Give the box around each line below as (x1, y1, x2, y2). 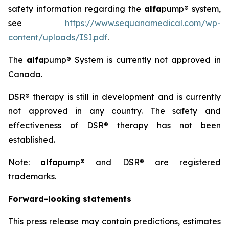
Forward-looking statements (8, 194, 131, 204)
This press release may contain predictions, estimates (8, 216, 221, 226)
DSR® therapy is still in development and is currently (8, 91, 221, 102)
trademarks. (8, 171, 56, 181)
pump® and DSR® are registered (58, 157, 221, 167)
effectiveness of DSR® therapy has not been (8, 120, 221, 130)
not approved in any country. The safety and (8, 106, 221, 116)
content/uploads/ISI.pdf (8, 32, 107, 42)
